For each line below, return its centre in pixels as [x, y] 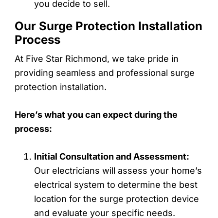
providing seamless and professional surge [105, 73]
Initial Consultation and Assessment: [112, 156]
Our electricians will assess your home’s [118, 170]
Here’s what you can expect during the [96, 114]
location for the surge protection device [117, 199]
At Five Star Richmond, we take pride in [97, 58]
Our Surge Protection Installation [109, 26]
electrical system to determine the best [116, 184]
